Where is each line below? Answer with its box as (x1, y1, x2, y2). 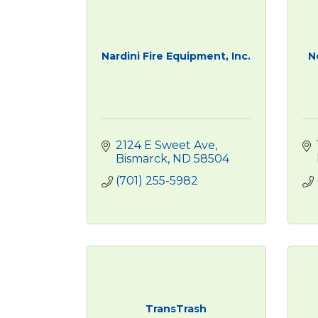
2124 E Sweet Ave (116, 138, 215, 152)
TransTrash (146, 302, 207, 315)
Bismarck (116, 152, 168, 165)
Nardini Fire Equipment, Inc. (102, 50, 251, 62)
